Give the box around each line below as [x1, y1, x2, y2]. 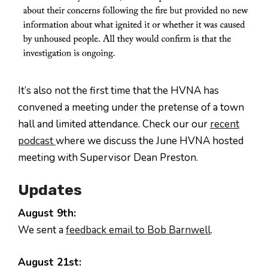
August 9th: [18, 206, 76, 220]
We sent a [18, 223, 66, 237]
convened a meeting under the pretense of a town [18, 100, 244, 114]
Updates [18, 181, 82, 199]
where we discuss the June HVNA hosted [56, 133, 243, 148]
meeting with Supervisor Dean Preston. [18, 150, 198, 165]
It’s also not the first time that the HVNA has [18, 83, 219, 98]
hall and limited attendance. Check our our [18, 117, 210, 131]
